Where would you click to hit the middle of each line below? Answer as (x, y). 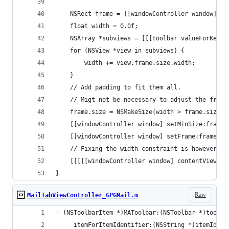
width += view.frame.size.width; (125, 63)
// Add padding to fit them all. (118, 87)
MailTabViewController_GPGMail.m (83, 195)
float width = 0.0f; (97, 26)
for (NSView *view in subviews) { (120, 51)
